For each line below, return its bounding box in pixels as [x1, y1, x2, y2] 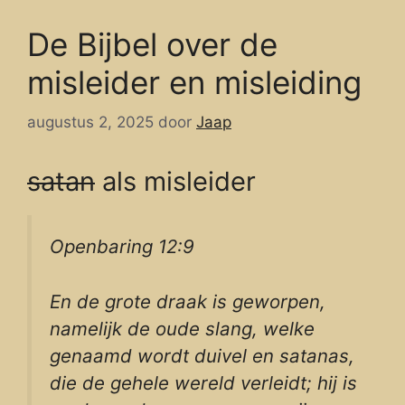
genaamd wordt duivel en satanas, [50, 344, 354, 367]
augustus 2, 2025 [27, 113, 154, 132]
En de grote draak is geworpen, [50, 289, 325, 313]
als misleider [95, 165, 256, 198]
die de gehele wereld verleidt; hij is [50, 371, 357, 394]
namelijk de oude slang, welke [50, 316, 315, 340]
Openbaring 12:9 [50, 235, 194, 259]
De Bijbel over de [27, 24, 278, 63]
